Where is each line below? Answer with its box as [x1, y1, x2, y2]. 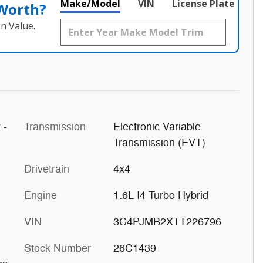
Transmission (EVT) [113, 136, 205, 149]
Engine [24, 188, 57, 202]
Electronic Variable [113, 120, 201, 133]
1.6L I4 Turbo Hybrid [113, 188, 208, 202]
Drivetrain [24, 162, 69, 176]
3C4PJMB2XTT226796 [113, 215, 221, 228]
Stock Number [24, 241, 91, 255]
